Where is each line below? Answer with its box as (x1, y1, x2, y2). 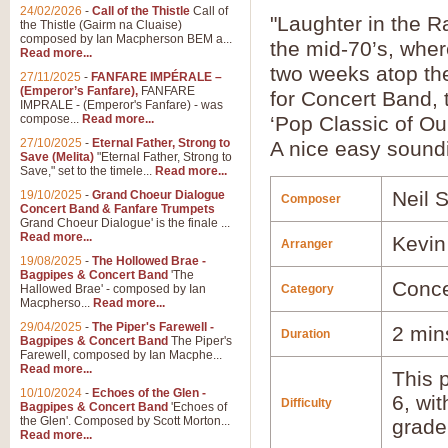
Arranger (281, 237, 333, 251)
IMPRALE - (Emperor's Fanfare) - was (20, 98, 223, 112)
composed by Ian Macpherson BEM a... (20, 32, 232, 46)
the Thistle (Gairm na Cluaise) (20, 18, 182, 32)
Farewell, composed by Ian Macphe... (20, 348, 222, 362)
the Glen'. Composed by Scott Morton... (20, 414, 230, 428)
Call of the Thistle (92, 4, 190, 18)
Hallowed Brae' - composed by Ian (20, 282, 206, 296)
